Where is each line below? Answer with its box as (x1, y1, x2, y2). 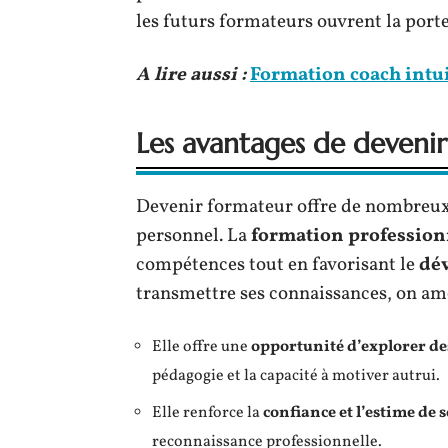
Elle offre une (152, 336, 251, 358)
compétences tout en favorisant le (136, 252, 419, 278)
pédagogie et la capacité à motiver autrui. (152, 365, 440, 387)
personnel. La (136, 223, 251, 249)
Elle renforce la (152, 402, 263, 424)
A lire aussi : (136, 62, 246, 88)
